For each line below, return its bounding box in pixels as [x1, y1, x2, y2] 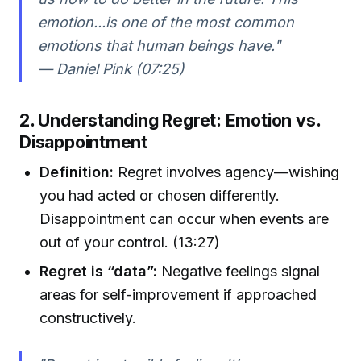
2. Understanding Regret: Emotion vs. [19, 109, 321, 131]
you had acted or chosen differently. [39, 187, 280, 205]
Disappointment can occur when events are [39, 210, 330, 228]
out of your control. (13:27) [39, 234, 221, 251]
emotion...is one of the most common [37, 14, 294, 31]
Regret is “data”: [39, 262, 158, 280]
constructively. [39, 309, 137, 326]
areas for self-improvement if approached [39, 285, 317, 303]
